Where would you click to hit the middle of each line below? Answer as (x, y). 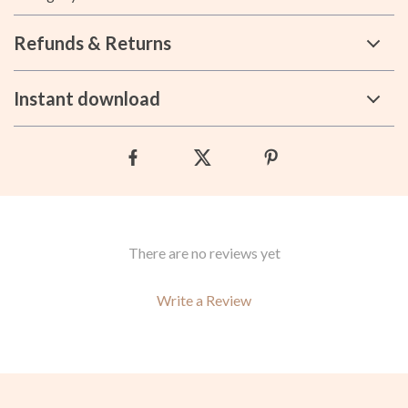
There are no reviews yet (204, 253)
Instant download (87, 98)
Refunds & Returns (92, 43)
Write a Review (204, 300)
